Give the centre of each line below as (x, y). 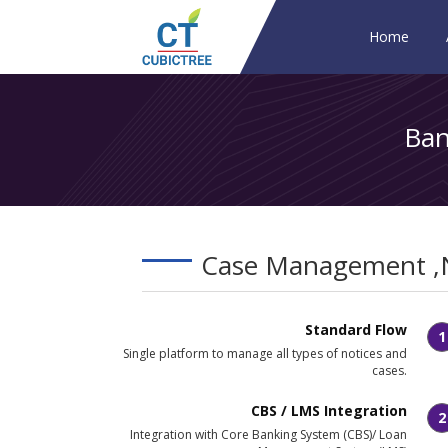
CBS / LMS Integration (329, 410)
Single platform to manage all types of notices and (265, 353)
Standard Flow (356, 329)
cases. (389, 370)
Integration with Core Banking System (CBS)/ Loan (268, 434)
